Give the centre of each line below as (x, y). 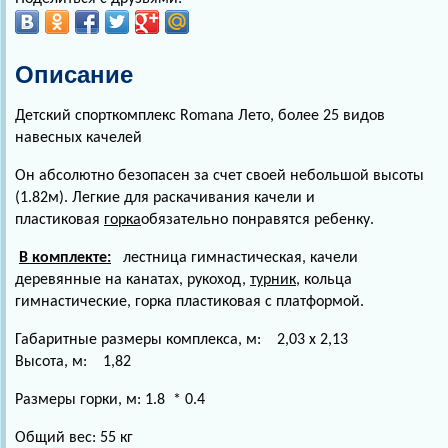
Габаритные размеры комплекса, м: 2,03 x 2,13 (181, 340)
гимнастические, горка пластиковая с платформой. (189, 302)
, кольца (324, 280)
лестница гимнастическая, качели (234, 258)
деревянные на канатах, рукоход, (130, 280)
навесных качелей (80, 138)
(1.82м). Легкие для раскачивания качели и (165, 198)
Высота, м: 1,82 (73, 362)
